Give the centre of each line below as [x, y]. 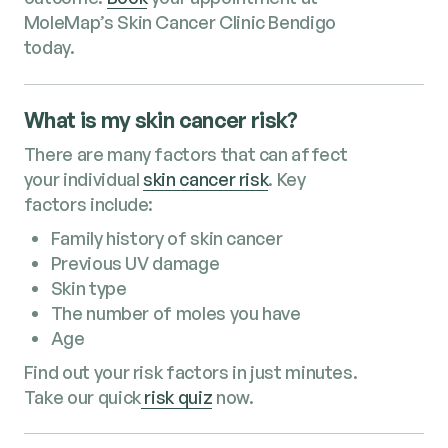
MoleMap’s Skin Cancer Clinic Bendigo [179, 22]
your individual [83, 178]
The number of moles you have [175, 312]
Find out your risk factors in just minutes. [190, 371]
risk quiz [176, 396]
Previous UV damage [135, 262]
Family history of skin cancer [166, 237]
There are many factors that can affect [185, 153]
